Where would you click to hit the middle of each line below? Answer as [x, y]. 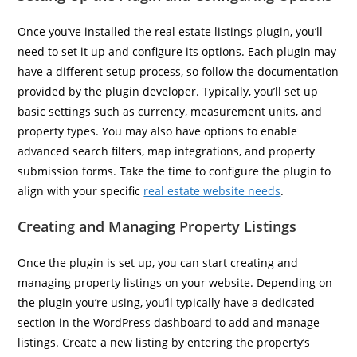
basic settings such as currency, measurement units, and [170, 111]
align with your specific [81, 191]
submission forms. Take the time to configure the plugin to [175, 171]
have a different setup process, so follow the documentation [178, 71]
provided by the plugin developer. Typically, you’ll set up [168, 91]
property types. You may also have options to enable [158, 131]
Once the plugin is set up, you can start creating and [158, 263]
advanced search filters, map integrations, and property [167, 151]
